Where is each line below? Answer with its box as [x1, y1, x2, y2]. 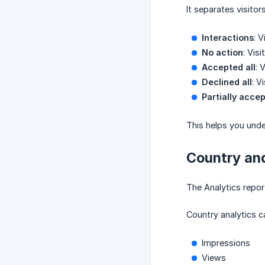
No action [202, 47, 243, 58]
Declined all [202, 77, 252, 88]
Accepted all [202, 62, 256, 73]
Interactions [202, 33, 254, 43]
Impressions [202, 238, 250, 248]
